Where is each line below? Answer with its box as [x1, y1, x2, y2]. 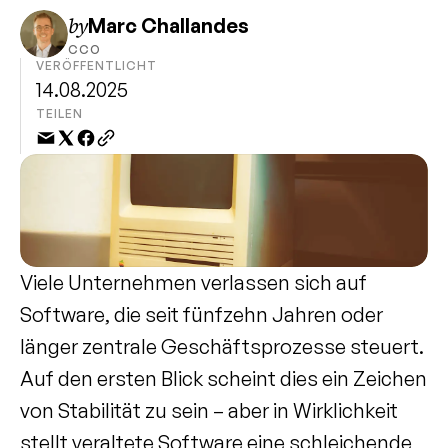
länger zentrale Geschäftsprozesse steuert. [20, 334, 424, 359]
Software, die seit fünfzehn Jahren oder [20, 302, 383, 327]
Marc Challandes [88, 13, 249, 38]
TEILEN [36, 106, 83, 121]
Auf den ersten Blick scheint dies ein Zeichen [20, 366, 427, 391]
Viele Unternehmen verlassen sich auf [20, 270, 367, 295]
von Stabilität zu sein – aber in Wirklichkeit [20, 398, 398, 423]
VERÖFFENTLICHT [36, 58, 157, 73]
